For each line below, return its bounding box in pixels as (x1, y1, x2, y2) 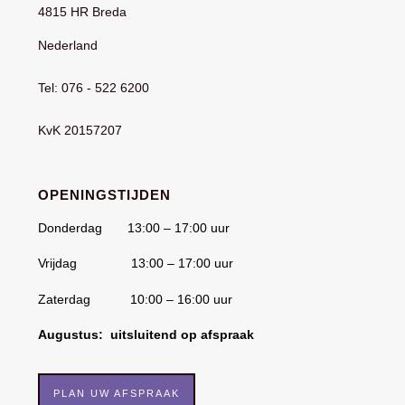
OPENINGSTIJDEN (38, 186, 172, 202)
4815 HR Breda (38, 4, 127, 19)
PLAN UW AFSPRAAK (53, 387, 181, 399)
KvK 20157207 (38, 122, 123, 137)
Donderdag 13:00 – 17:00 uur (38, 220, 231, 235)
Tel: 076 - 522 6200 (38, 80, 150, 95)
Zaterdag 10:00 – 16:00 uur (38, 291, 233, 306)
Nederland (38, 37, 99, 52)
